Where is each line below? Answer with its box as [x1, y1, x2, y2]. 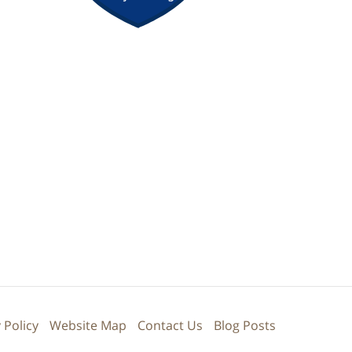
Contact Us [137, 317, 203, 335]
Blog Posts [214, 317, 276, 335]
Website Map [49, 317, 126, 335]
